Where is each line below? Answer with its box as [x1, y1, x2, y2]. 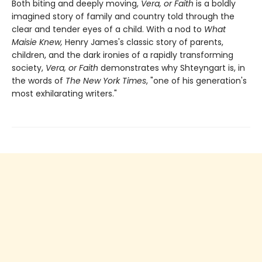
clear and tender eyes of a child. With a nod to [12, 23, 204, 35]
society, [12, 61, 46, 74]
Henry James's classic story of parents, [65, 36, 223, 48]
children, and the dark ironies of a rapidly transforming [12, 49, 233, 61]
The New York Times [65, 74, 146, 87]
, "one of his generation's [146, 74, 247, 87]
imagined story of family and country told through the [12, 10, 235, 22]
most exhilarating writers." [12, 87, 117, 99]
